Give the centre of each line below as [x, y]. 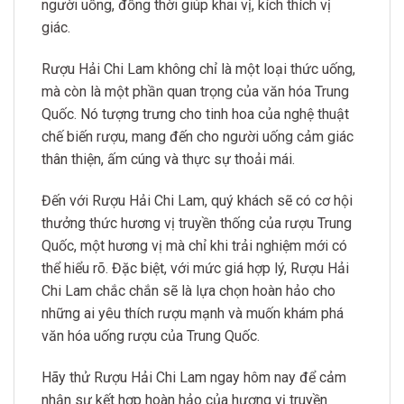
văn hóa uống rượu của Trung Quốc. [151, 335]
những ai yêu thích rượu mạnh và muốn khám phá [193, 313]
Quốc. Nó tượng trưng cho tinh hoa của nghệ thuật [195, 115]
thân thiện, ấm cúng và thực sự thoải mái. [168, 160]
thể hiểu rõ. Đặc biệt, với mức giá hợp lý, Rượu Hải [195, 268]
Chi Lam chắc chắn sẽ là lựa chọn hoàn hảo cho [188, 290]
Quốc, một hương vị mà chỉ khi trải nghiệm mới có [194, 245]
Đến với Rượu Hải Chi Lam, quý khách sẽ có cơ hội [197, 200]
